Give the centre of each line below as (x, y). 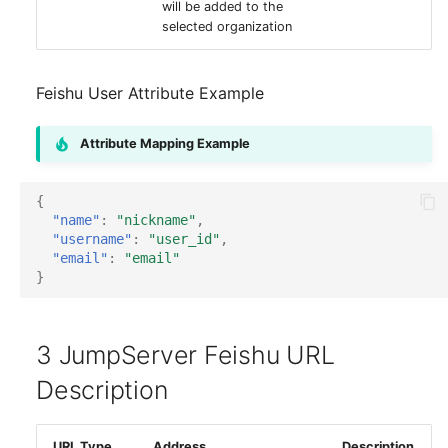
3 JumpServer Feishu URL (185, 354)
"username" (92, 239)
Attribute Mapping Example (165, 143)
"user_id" (184, 239)
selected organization (227, 26)
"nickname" (156, 220)
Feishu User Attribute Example (150, 92)
